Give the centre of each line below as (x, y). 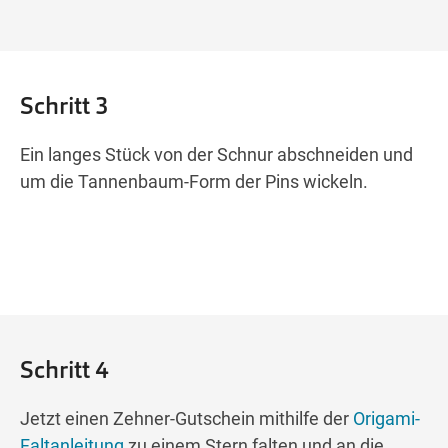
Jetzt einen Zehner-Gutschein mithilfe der (186, 419)
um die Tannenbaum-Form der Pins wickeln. (194, 182)
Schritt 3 (64, 106)
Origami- (386, 419)
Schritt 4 (64, 370)
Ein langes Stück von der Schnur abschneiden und (216, 155)
